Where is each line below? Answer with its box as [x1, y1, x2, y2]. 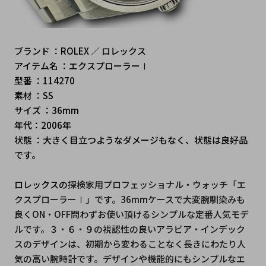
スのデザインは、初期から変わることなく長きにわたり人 [14, 237, 246, 251]
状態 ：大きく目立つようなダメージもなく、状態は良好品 [14, 134, 248, 147]
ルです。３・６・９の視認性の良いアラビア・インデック [14, 223, 245, 236]
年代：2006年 [14, 119, 71, 132]
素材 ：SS [14, 89, 53, 102]
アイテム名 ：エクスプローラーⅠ [14, 59, 158, 72]
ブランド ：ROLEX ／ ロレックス [14, 45, 146, 58]
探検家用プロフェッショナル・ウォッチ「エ [67, 178, 246, 191]
